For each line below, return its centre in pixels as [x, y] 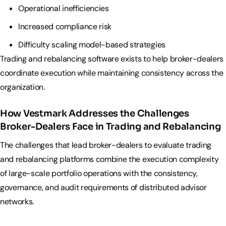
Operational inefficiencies [64, 8]
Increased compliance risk [65, 26]
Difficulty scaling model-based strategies [93, 44]
